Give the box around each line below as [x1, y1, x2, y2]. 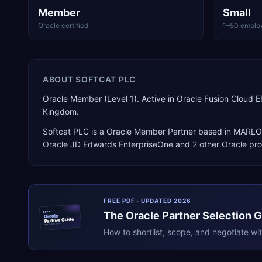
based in [196, 126, 233, 136]
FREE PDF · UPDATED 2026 [104, 197, 191, 204]
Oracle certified [38, 21, 88, 30]
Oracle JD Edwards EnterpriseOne [43, 139, 173, 149]
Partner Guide [44, 216, 75, 224]
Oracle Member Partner [106, 126, 196, 136]
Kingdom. [43, 106, 79, 116]
